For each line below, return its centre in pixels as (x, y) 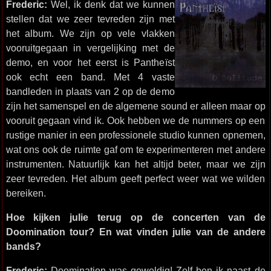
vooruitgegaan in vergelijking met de (90, 48)
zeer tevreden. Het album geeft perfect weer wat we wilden (135, 178)
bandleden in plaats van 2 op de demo (90, 91)
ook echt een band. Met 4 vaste (90, 77)
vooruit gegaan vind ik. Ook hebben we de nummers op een (135, 120)
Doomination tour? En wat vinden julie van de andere (135, 232)
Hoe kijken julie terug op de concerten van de (135, 217)
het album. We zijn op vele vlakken (90, 33)
